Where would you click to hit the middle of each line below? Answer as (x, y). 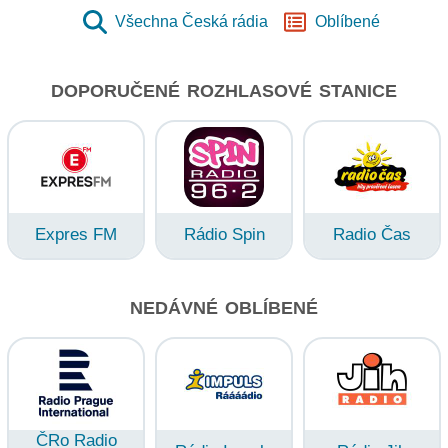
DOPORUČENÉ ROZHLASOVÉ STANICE (224, 90)
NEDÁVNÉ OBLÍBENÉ (224, 307)
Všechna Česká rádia (191, 21)
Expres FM (76, 234)
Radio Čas (372, 234)
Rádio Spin (224, 234)
